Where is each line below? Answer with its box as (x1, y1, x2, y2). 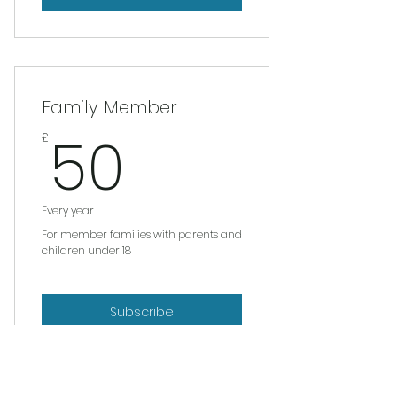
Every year (42, 202, 94, 218)
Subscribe (110, 303, 174, 322)
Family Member (42, 94, 177, 120)
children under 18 (42, 242, 131, 258)
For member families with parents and (42, 226, 242, 242)
